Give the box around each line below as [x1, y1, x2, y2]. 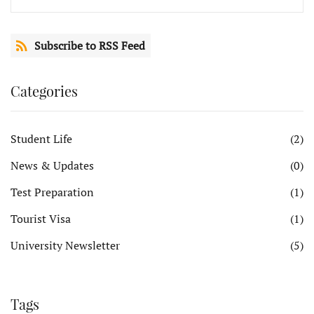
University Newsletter [11, 238, 120, 253]
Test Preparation [11, 184, 94, 200]
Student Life [11, 131, 72, 146]
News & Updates [11, 158, 94, 173]
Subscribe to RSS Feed [34, 38, 145, 53]
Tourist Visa [11, 211, 71, 226]
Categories [11, 81, 78, 100]
